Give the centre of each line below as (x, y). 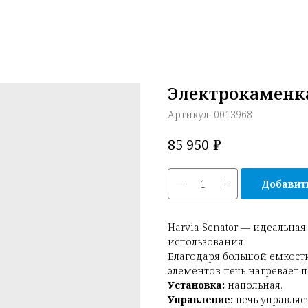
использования (206, 241)
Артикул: (191, 114)
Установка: (196, 285)
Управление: (200, 299)
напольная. (254, 285)
